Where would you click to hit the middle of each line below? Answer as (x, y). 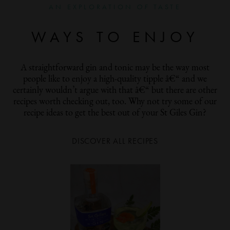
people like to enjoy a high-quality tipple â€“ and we (115, 79)
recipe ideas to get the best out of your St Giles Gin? (115, 113)
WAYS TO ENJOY (115, 37)
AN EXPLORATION (93, 7)
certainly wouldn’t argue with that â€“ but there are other (115, 91)
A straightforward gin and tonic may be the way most (115, 68)
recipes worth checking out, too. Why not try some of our (115, 102)
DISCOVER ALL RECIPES (115, 141)
